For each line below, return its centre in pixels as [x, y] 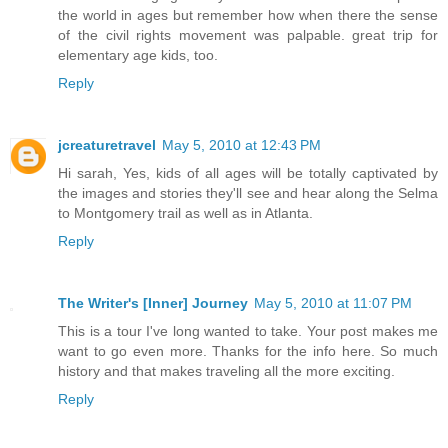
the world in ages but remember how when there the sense [248, 14]
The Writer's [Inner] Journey [153, 302]
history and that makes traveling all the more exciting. [226, 370]
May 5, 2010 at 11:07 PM [333, 302]
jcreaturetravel [107, 144]
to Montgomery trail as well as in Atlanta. [185, 212]
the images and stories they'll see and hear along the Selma [248, 192]
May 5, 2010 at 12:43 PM [241, 144]
